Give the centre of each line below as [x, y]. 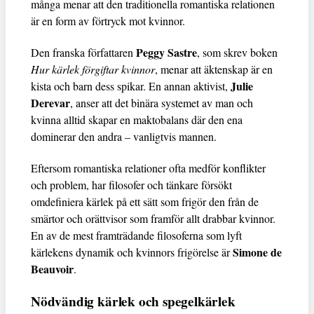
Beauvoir [52, 269]
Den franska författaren [83, 53]
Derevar [50, 103]
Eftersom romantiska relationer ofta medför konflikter [148, 168]
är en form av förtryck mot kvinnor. [108, 21]
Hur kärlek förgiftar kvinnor [93, 69]
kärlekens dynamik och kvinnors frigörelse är [132, 252]
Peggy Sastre [166, 53]
